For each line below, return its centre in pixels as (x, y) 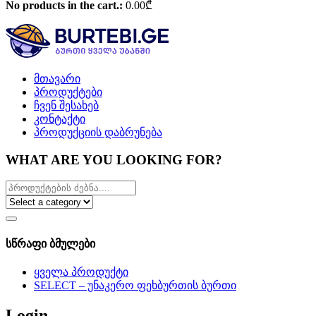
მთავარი (57, 78)
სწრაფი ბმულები (50, 243)
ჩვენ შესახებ (66, 105)
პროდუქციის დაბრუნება (98, 132)
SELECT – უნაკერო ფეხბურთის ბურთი (135, 285)
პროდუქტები (68, 92)
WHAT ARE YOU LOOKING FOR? (114, 159)
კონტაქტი (60, 119)
